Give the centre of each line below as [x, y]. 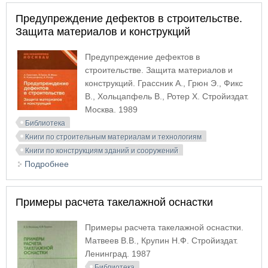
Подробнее [47, 164]
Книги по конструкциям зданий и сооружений [102, 151]
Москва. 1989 [111, 109]
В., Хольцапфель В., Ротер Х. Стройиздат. [167, 96]
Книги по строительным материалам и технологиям [113, 137]
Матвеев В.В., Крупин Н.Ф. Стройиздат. [162, 240]
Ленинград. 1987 [118, 254]
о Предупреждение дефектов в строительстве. [160, 164]
